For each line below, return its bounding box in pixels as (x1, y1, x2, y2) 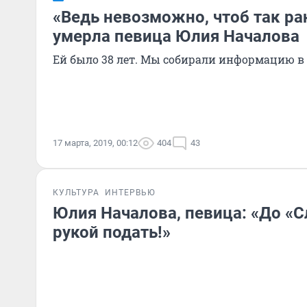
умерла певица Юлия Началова (53, 27, 299, 46)
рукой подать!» (53, 223, 171, 242)
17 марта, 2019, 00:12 (53, 138, 138, 148)
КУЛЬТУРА (53, 188, 99, 197)
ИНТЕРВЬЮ (105, 188, 156, 197)
